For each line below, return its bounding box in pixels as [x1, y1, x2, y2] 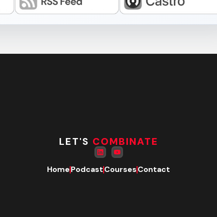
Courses [104, 164, 137, 175]
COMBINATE [92, 135, 158, 148]
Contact [138, 164, 170, 175]
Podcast [71, 164, 103, 175]
